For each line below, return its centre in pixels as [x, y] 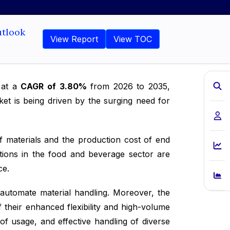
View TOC [133, 39]
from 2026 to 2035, [128, 87]
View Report [74, 39]
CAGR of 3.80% [54, 87]
